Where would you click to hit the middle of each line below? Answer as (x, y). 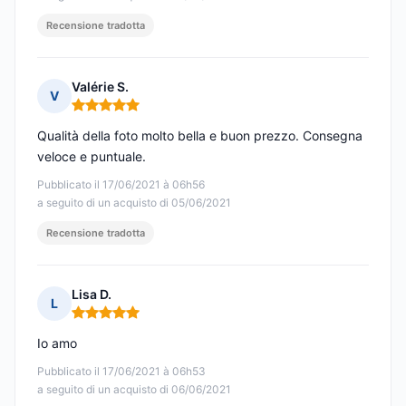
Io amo (57, 343)
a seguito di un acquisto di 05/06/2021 (134, 203)
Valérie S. (100, 87)
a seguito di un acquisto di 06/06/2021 (134, 390)
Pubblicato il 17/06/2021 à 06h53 (121, 372)
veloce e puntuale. (92, 157)
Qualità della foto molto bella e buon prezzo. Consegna (200, 136)
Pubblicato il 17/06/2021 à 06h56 (121, 185)
